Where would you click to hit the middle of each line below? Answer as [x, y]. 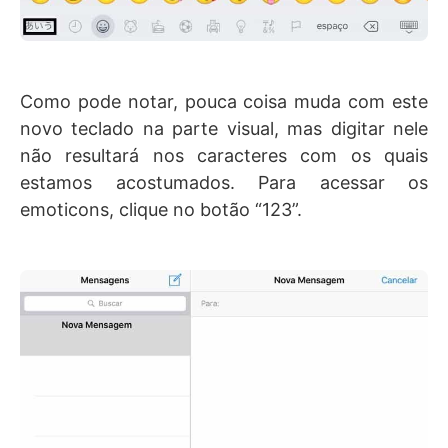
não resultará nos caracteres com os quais [224, 156]
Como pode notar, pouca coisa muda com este [224, 102]
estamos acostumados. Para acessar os [224, 183]
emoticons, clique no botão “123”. [161, 210]
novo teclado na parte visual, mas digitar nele [224, 129]
